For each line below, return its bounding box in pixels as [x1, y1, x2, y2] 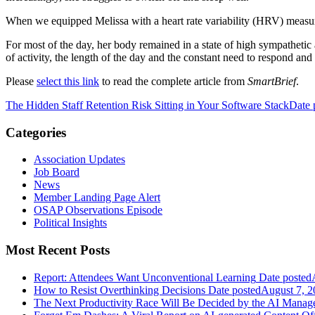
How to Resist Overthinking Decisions [34, 283, 205, 296]
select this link [37, 75, 99, 87]
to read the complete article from [99, 75, 247, 87]
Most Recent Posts [6, 243, 110, 258]
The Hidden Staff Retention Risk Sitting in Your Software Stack [6, 98, 289, 111]
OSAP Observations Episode [34, 204, 162, 217]
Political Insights [34, 217, 107, 229]
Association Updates [34, 153, 125, 166]
